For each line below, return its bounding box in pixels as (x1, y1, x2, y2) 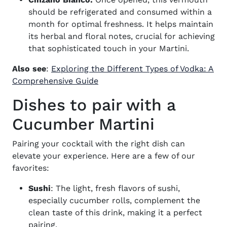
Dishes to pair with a (12, 95, 175, 115)
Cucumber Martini (12, 115, 155, 134)
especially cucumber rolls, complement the (28, 196, 200, 205)
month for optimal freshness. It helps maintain (28, 19, 213, 29)
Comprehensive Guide (12, 76, 98, 86)
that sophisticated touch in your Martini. (28, 44, 189, 53)
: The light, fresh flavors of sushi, (51, 183, 180, 193)
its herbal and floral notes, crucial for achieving (28, 31, 215, 41)
